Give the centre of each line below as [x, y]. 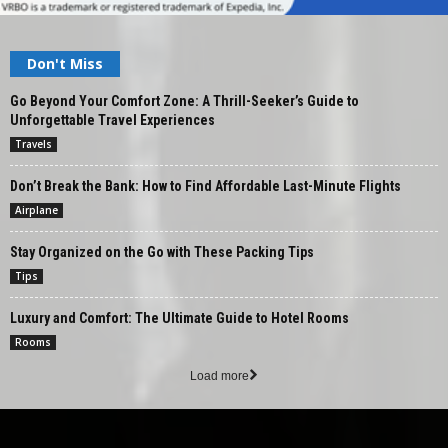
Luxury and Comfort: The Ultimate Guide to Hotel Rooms [179, 317]
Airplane [36, 209]
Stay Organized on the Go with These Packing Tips [162, 251]
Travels [33, 143]
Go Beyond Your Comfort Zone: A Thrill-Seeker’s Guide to [184, 100]
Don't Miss [65, 63]
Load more [219, 375]
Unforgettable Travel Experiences [112, 119]
